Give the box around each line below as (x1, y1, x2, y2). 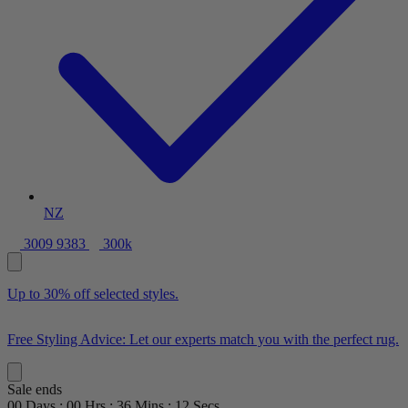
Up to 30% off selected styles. (7, 286, 178, 302)
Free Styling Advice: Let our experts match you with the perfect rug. (7, 331, 399, 348)
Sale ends (7, 382, 62, 398)
